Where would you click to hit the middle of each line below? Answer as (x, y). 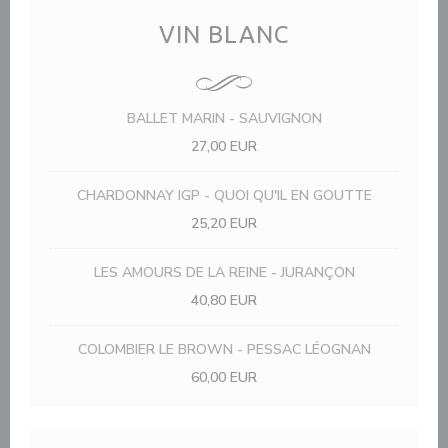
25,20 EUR (224, 223)
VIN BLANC (224, 34)
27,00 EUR (224, 146)
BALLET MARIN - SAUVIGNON (224, 118)
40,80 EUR (224, 300)
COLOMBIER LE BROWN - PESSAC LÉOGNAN (224, 349)
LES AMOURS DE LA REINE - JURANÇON (224, 272)
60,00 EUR (224, 377)
